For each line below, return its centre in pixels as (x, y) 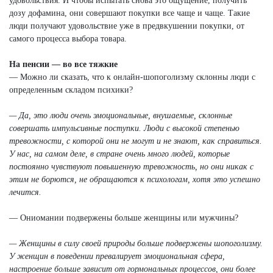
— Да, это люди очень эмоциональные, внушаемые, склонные (121, 115)
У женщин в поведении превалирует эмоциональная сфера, (117, 256)
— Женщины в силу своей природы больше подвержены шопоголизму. (136, 243)
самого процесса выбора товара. (68, 38)
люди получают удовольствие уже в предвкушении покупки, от (127, 26)
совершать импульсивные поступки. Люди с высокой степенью (124, 128)
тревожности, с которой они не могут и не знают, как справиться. (136, 141)
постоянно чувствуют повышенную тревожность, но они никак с (131, 166)
